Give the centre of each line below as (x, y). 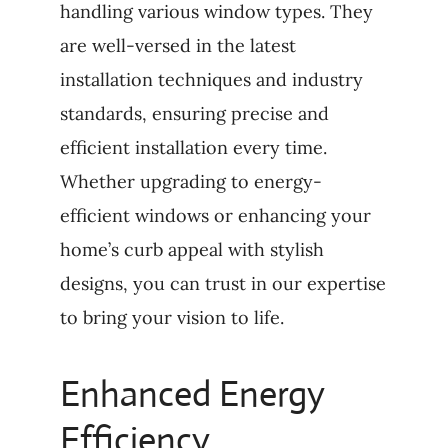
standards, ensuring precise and (194, 114)
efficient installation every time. (193, 148)
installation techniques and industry (211, 80)
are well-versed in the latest (177, 46)
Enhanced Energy (192, 394)
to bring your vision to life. (171, 318)
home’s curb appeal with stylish (191, 250)
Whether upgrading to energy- (190, 182)
